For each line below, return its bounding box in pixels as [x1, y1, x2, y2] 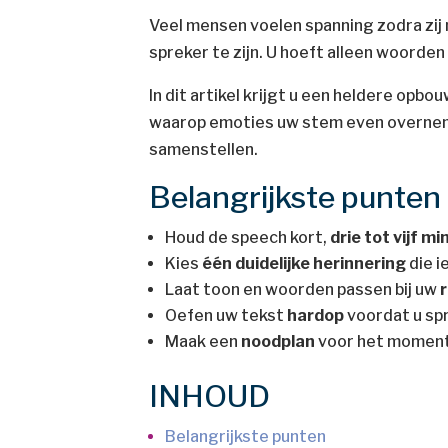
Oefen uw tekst [165, 306, 288, 325]
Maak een [165, 332, 242, 351]
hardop [287, 306, 345, 325]
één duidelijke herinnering [202, 254, 407, 273]
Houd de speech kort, [165, 228, 331, 247]
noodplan [241, 332, 316, 351]
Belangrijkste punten [165, 427, 333, 446]
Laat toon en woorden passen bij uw [165, 280, 441, 299]
